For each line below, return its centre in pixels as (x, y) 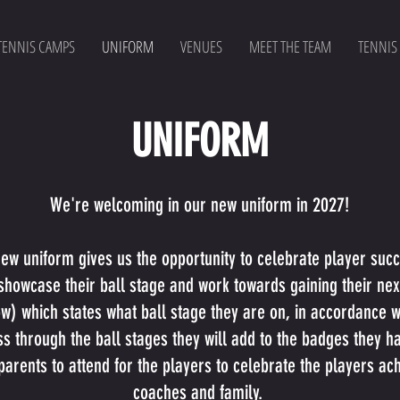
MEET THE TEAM (290, 46)
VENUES (201, 46)
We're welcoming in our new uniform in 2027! (200, 205)
